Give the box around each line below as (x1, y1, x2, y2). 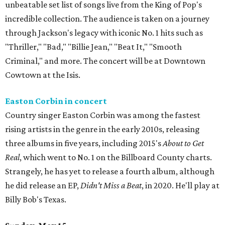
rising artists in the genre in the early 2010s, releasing (5, 124, 200, 135)
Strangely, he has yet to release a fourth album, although (5, 166, 214, 177)
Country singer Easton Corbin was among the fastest (5, 110, 200, 121)
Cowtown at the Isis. (5, 70, 80, 80)
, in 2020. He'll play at (142, 180, 219, 191)
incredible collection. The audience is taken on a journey (5, 14, 209, 24)
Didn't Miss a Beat (80, 180, 142, 191)
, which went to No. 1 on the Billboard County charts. (20, 152, 212, 163)
